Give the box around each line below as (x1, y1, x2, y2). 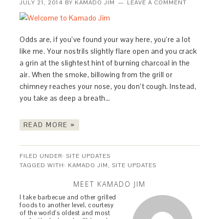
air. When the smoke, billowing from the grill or (20, 70, 173, 80)
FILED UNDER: (20, 152, 66, 160)
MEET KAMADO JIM (73, 179, 146, 189)
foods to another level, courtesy (20, 201, 114, 210)
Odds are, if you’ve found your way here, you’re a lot (20, 35, 191, 44)
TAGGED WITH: (20, 161, 68, 170)
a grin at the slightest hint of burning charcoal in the (20, 58, 190, 68)
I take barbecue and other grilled (20, 193, 116, 202)
